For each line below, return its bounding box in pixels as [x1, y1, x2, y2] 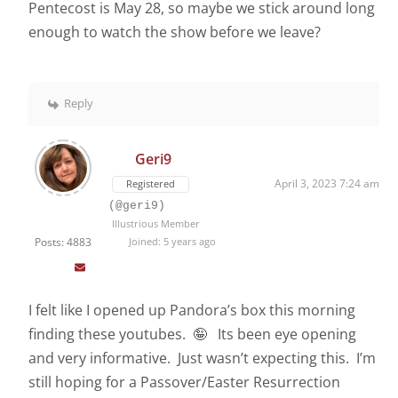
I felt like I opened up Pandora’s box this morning [28, 300, 355, 321]
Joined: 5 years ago [125, 235, 216, 249]
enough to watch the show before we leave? [28, 22, 321, 43]
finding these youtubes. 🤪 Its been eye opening [28, 324, 356, 345]
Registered [126, 177, 175, 191]
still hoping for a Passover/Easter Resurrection [28, 372, 340, 393]
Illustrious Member [112, 217, 200, 231]
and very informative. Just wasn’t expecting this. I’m [28, 348, 376, 369]
